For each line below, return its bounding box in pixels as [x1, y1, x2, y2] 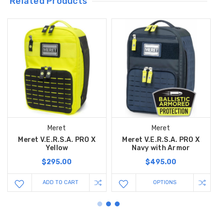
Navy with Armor [131, 144, 190, 153]
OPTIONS [153, 179, 176, 186]
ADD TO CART [42, 179, 78, 186]
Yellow [45, 144, 68, 153]
